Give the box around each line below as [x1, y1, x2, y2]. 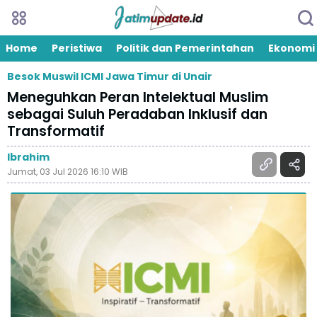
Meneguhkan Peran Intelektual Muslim [7, 88, 268, 107]
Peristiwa [52, 41, 102, 55]
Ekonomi [268, 41, 315, 55]
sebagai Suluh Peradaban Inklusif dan [7, 105, 267, 124]
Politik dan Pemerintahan [116, 41, 254, 55]
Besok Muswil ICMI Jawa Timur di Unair [7, 69, 212, 83]
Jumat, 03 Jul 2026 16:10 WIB [7, 166, 128, 178]
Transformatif [7, 122, 105, 141]
